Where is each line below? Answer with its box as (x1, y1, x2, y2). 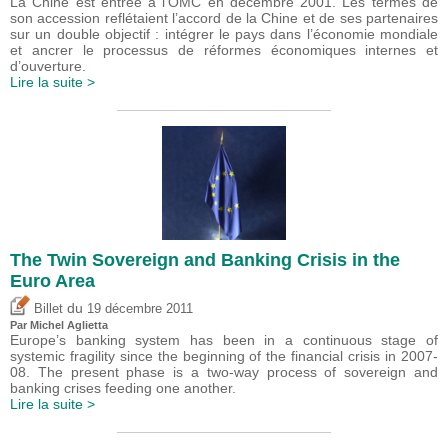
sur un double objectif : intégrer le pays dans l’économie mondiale (10, 26, 438, 42)
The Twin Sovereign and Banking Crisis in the (10, 250, 400, 270)
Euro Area (10, 271, 95, 291)
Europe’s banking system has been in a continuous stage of (10, 331, 438, 348)
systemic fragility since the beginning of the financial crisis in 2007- (10, 347, 438, 364)
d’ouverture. (10, 58, 86, 74)
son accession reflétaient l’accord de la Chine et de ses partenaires (10, 10, 438, 26)
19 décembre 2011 (87, 301, 193, 316)
